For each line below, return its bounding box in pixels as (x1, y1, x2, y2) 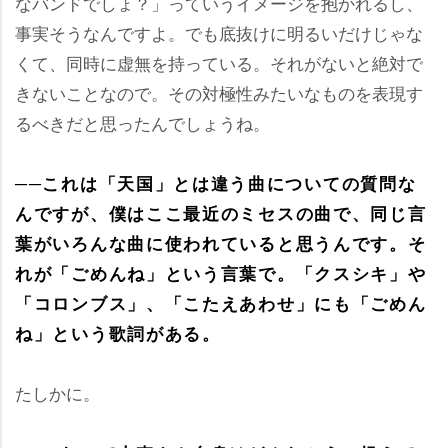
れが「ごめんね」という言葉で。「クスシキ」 (15, 261, 427, 285)
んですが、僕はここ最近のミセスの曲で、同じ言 (15, 201, 427, 225)
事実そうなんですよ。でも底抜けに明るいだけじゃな (15, 20, 423, 45)
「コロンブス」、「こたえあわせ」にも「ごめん (15, 291, 427, 315)
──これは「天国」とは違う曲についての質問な (15, 171, 417, 195)
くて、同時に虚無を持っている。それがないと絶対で (15, 50, 423, 75)
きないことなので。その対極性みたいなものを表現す (15, 80, 423, 105)
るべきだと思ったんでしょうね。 (15, 110, 270, 135)
